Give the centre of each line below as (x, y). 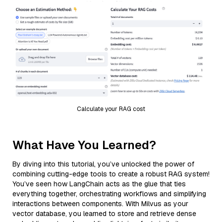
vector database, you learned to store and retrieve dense (104, 213)
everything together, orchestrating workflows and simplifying (109, 194)
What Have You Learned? (84, 145)
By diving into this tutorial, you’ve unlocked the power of (103, 164)
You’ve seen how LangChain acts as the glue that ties (99, 184)
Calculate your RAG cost (111, 109)
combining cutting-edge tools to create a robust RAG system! (111, 174)
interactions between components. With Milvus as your (100, 203)
